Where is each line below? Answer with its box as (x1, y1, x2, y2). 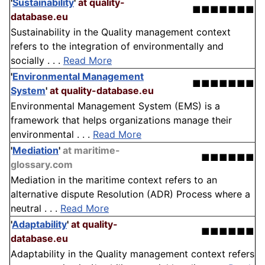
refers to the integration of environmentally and (11, 40, 224, 53)
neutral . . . (11, 202, 60, 215)
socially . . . (11, 54, 63, 67)
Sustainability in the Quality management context (11, 26, 231, 38)
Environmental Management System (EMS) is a (11, 100, 220, 112)
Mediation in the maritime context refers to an (11, 174, 217, 186)
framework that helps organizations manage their (11, 114, 232, 127)
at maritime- (63, 144, 120, 157)
